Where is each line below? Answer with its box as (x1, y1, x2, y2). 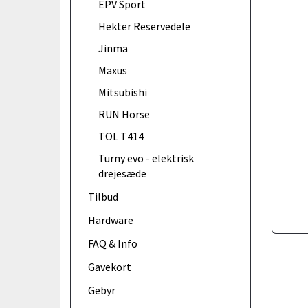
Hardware (88, 213, 133, 228)
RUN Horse (98, 107, 150, 121)
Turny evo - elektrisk (98, 151, 194, 165)
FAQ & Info (88, 236, 137, 251)
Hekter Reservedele (98, 19, 190, 33)
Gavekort (88, 260, 131, 274)
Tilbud (88, 189, 118, 203)
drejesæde (98, 166, 146, 180)
